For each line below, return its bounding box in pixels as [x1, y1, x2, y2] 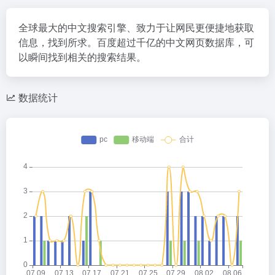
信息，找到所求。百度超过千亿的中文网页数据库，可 [18, 35, 254, 49]
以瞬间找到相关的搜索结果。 [18, 50, 146, 64]
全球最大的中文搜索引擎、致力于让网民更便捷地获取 [18, 20, 254, 34]
